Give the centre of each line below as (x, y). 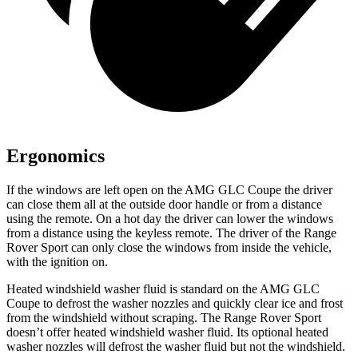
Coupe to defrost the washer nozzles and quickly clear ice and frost (175, 303)
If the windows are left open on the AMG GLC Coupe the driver (169, 190)
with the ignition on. (57, 262)
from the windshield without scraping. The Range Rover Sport (164, 318)
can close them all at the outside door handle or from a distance (164, 204)
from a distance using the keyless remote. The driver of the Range (171, 233)
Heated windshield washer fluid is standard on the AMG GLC (163, 289)
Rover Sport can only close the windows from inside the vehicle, (169, 247)
